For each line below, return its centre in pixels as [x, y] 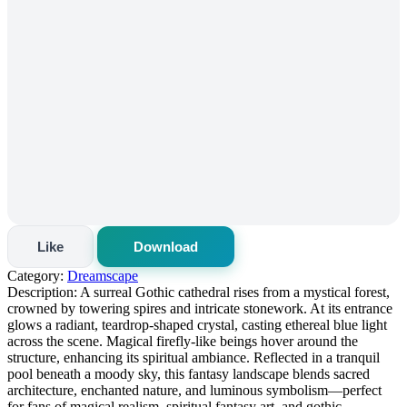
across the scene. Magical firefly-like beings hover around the [183, 341]
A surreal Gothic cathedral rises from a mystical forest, [233, 292]
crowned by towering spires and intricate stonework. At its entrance [200, 308]
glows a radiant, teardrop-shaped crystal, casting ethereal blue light [197, 324]
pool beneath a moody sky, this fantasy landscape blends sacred [189, 373]
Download [166, 246]
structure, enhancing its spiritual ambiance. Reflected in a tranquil [194, 357]
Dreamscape [103, 275]
